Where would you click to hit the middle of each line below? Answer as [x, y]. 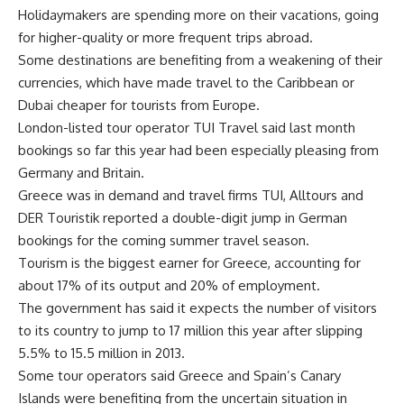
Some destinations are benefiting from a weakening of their [200, 60]
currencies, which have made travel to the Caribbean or [186, 82]
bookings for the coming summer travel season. [164, 240]
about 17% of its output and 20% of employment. [169, 285]
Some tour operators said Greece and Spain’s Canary [179, 375]
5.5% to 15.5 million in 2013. [101, 353]
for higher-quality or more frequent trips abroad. [165, 37]
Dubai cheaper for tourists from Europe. [139, 105]
